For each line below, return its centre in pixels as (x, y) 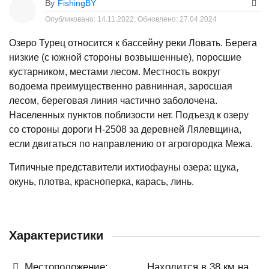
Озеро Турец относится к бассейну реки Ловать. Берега (133, 43)
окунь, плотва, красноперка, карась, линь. (101, 181)
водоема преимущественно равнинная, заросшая (121, 86)
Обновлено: (159, 19)
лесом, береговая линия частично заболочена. (113, 100)
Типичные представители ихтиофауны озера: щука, (124, 167)
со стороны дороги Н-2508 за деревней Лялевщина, (125, 129)
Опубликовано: (71, 19)
